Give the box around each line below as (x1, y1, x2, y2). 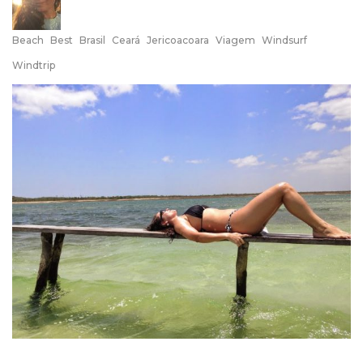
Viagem (216, 34, 255, 46)
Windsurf (262, 34, 307, 46)
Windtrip (12, 59, 55, 71)
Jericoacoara (147, 34, 209, 46)
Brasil (79, 34, 105, 46)
